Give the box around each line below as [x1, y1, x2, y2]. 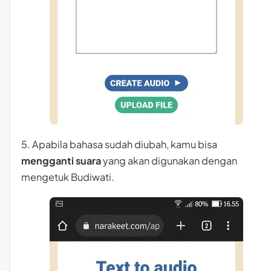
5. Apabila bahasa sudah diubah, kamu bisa [21, 138, 217, 151]
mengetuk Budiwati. [21, 171, 114, 184]
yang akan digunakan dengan [101, 154, 237, 168]
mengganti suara [21, 154, 101, 168]
